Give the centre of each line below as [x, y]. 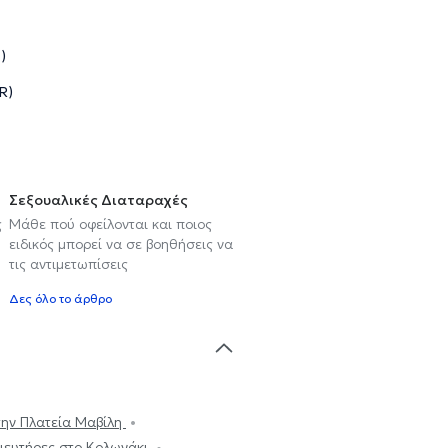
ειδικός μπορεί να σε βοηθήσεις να [121, 243]
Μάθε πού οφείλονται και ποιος [110, 223]
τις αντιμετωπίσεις [68, 263]
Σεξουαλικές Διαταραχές [98, 199]
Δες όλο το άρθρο [60, 298]
